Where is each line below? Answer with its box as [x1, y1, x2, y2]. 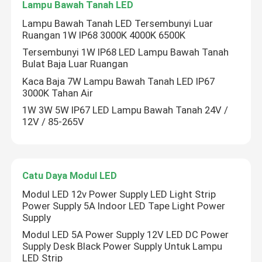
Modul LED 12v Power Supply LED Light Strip [22, 188, 216, 200]
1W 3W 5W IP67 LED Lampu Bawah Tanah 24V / [22, 104, 229, 116]
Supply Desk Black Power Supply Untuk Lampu [22, 240, 223, 253]
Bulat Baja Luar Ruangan [22, 58, 129, 70]
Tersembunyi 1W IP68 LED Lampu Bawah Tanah [22, 46, 229, 58]
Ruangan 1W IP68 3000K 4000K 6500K [22, 29, 186, 41]
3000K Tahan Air [22, 87, 94, 99]
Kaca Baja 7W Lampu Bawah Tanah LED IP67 [22, 75, 215, 87]
